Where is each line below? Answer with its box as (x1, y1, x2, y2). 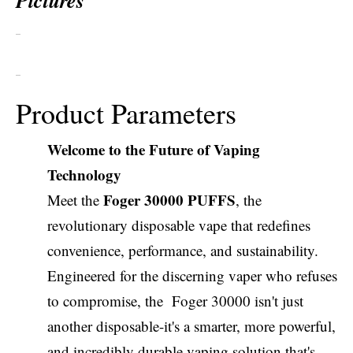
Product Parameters (16, 94, 236, 132)
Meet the (47, 190, 103, 210)
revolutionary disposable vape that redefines (47, 215, 310, 235)
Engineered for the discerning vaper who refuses (47, 266, 337, 285)
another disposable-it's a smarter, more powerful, (47, 316, 336, 336)
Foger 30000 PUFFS (103, 189, 236, 210)
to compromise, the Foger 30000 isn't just (47, 291, 303, 310)
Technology (47, 164, 121, 185)
